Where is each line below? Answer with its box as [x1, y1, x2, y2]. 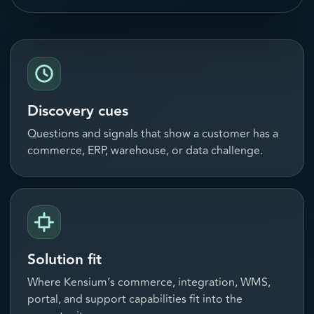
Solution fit [27, 248, 102, 272]
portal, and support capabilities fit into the [27, 291, 243, 308]
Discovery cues [27, 100, 128, 123]
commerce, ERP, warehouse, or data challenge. [27, 142, 263, 160]
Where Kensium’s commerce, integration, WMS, [27, 274, 271, 292]
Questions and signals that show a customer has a [27, 125, 278, 143]
